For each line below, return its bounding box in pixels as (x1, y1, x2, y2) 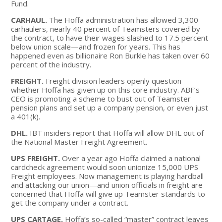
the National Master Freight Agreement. (11, 136, 148, 147)
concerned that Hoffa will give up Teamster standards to (11, 188, 206, 199)
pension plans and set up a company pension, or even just (11, 102, 209, 112)
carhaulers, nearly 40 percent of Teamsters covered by (11, 23, 201, 34)
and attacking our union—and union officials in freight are (11, 179, 203, 190)
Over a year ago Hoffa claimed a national (60, 153, 201, 163)
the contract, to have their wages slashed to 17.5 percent (11, 32, 209, 43)
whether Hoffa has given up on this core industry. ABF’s (11, 84, 200, 95)
